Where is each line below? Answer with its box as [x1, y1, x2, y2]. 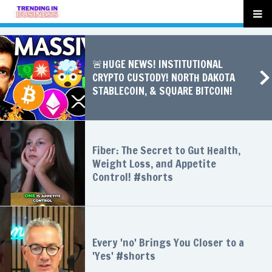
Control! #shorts [92, 169, 173, 185]
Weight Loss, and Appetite [92, 155, 216, 172]
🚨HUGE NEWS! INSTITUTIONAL [92, 56, 223, 72]
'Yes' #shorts [92, 248, 155, 264]
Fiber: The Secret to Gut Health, [92, 142, 240, 158]
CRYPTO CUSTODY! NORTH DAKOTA [92, 70, 235, 86]
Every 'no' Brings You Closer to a [92, 234, 244, 251]
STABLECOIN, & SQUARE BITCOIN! [92, 83, 233, 99]
